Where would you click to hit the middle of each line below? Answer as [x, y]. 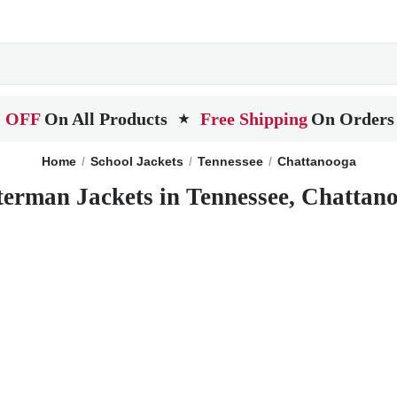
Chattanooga [316, 161]
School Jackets [136, 161]
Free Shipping [254, 119]
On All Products [106, 119]
